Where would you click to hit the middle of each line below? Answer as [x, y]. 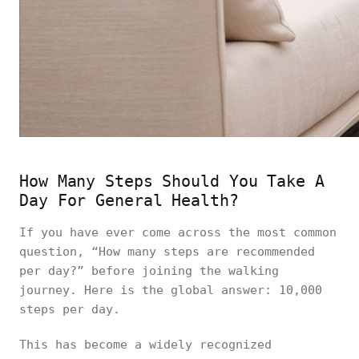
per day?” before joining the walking [149, 271]
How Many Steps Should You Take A [172, 181]
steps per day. [73, 309]
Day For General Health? [129, 200]
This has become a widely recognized [145, 345]
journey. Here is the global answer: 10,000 [171, 290]
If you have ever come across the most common [178, 232]
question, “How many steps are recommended [167, 252]
